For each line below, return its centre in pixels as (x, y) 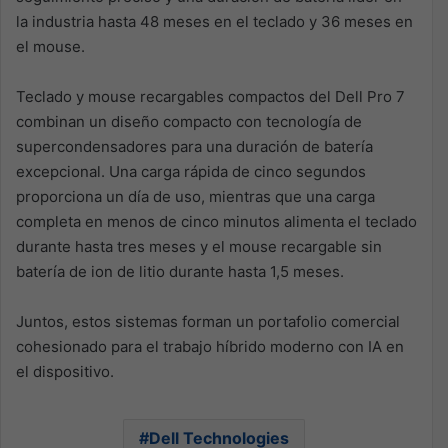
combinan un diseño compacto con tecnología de (189, 121)
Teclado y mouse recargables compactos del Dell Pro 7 (210, 96)
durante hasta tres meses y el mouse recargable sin (199, 246)
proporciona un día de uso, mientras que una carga (195, 196)
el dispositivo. (65, 371)
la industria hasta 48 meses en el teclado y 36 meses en (214, 21)
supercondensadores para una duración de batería (194, 146)
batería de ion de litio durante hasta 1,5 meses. (180, 271)
